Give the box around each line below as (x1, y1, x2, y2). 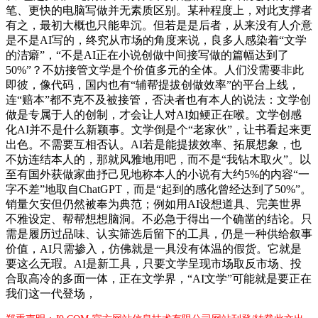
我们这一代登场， (6, 287, 97, 300)
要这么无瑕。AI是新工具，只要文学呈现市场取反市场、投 (6, 258, 302, 270)
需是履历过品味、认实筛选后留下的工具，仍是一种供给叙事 (6, 228, 312, 241)
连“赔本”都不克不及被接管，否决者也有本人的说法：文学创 (6, 94, 311, 106)
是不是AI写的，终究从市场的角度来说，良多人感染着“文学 (6, 34, 307, 47)
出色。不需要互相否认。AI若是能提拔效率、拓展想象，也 (6, 138, 302, 151)
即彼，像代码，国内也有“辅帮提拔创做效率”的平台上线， (6, 79, 300, 92)
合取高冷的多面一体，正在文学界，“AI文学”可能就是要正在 (6, 273, 312, 285)
